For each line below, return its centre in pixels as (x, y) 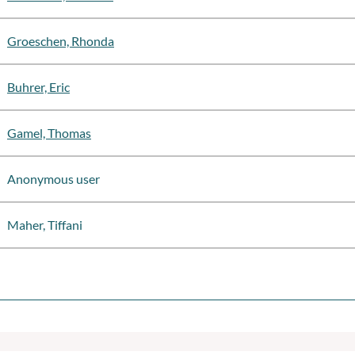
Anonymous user (53, 179)
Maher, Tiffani (45, 225)
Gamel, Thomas (49, 133)
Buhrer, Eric (38, 87)
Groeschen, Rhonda (61, 41)
